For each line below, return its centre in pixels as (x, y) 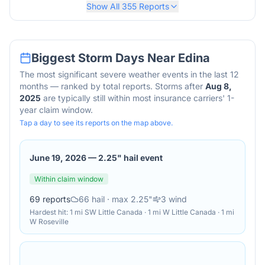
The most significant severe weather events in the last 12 (129, 74)
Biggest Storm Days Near (105, 58)
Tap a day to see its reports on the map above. (96, 123)
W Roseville (49, 222)
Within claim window (69, 179)
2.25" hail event (130, 158)
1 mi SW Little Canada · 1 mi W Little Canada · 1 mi (152, 212)
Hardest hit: (50, 212)
